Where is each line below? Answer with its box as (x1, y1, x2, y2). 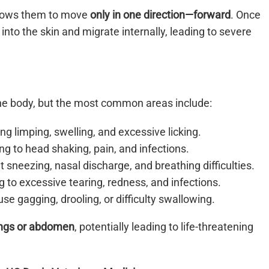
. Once (231, 8, 261, 21)
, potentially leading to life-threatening (74, 220, 253, 234)
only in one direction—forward (90, 8, 231, 21)
